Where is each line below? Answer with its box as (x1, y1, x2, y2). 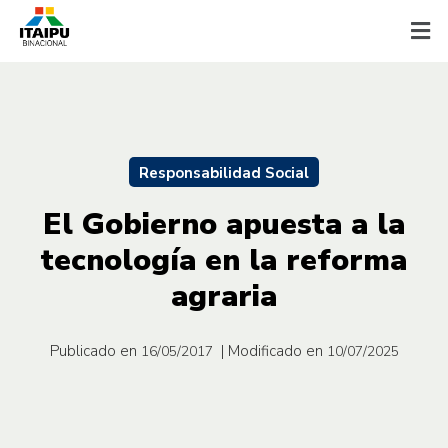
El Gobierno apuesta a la (43, 203, 405, 245)
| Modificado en (220, 340, 323, 361)
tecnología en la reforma (41, 239, 407, 281)
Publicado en (49, 340, 137, 361)
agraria (171, 275, 277, 317)
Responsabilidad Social (139, 162, 309, 183)
